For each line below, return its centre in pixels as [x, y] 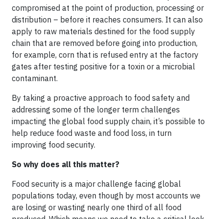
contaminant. [35, 78]
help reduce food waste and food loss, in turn [92, 133]
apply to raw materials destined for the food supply [103, 31]
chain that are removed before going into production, [105, 43]
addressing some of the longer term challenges [96, 109]
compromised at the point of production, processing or [108, 8]
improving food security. [54, 144]
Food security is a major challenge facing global [96, 184]
